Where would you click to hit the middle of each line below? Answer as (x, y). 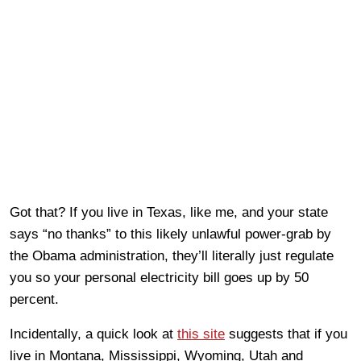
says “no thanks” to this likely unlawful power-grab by (170, 234)
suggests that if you (286, 334)
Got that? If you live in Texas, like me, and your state (169, 212)
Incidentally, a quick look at (93, 334)
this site (201, 334)
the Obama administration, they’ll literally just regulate (172, 256)
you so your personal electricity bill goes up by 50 (159, 278)
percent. (34, 299)
